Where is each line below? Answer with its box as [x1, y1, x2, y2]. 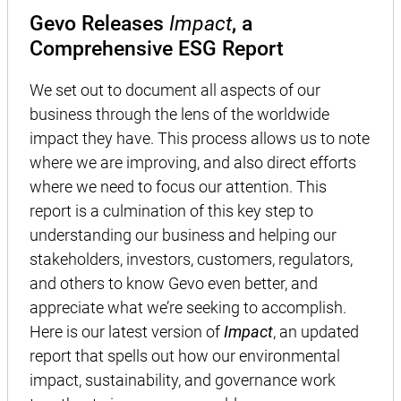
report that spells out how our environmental [30, 346, 340, 366]
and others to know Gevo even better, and [30, 274, 318, 294]
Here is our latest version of [30, 322, 224, 342]
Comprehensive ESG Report [30, 35, 284, 61]
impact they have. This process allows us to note [30, 129, 370, 149]
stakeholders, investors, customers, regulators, [30, 250, 353, 269]
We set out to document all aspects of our [30, 81, 320, 100]
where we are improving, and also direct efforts [30, 153, 356, 173]
